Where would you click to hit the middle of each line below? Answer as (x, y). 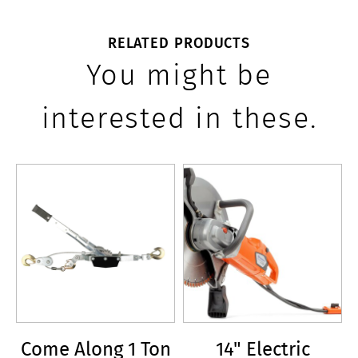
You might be (179, 74)
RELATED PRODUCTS (179, 42)
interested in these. (179, 117)
